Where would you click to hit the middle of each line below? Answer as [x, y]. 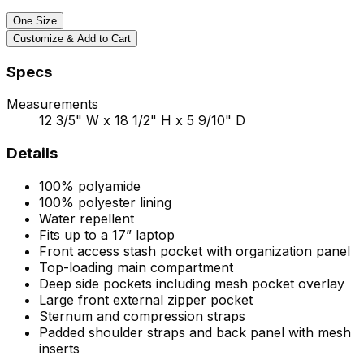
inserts [59, 348]
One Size [35, 20]
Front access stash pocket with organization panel [195, 251]
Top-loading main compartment [136, 267]
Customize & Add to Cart [72, 38]
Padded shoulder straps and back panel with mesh [195, 332]
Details [32, 154]
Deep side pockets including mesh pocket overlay [192, 283]
